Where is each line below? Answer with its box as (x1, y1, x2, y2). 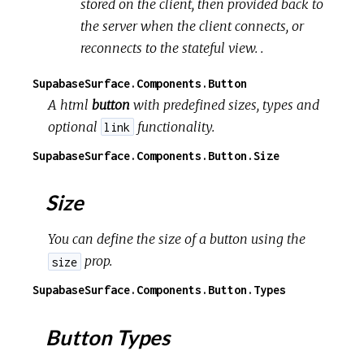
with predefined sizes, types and (130, 96, 320, 113)
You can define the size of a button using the (48, 231, 306, 248)
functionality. (133, 118, 214, 135)
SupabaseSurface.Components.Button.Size (32, 148, 279, 162)
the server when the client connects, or (80, 17, 305, 34)
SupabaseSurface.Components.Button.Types (32, 283, 286, 297)
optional (48, 118, 102, 135)
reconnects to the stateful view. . (80, 39, 264, 56)
